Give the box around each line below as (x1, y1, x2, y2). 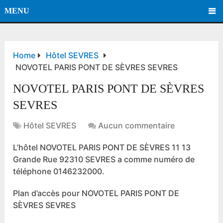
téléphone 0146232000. (13, 166, 105, 177)
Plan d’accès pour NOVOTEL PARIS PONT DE (13, 188, 180, 199)
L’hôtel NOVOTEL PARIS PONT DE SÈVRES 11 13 (13, 142, 191, 153)
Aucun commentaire (98, 120, 175, 131)
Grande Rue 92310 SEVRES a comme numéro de (13, 154, 195, 165)
